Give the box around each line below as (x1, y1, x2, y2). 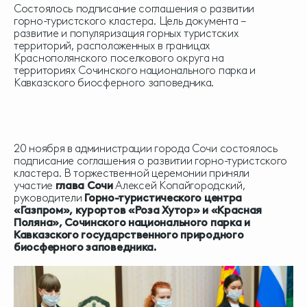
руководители (14, 191, 85, 204)
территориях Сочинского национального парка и (14, 64, 256, 77)
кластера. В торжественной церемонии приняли (14, 167, 250, 180)
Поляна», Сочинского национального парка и (14, 216, 250, 229)
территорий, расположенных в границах (14, 39, 211, 52)
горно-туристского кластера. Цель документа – (14, 14, 247, 27)
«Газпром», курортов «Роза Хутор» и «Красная (14, 204, 262, 217)
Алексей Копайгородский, (112, 179, 246, 192)
